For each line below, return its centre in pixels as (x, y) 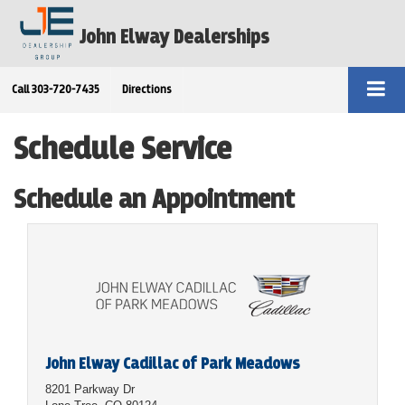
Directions (147, 89)
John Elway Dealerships (174, 37)
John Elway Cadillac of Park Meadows (173, 363)
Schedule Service (122, 148)
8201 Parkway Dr (90, 389)
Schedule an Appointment (154, 198)
